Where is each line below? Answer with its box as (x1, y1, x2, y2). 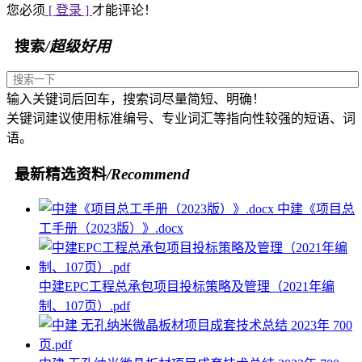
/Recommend (107, 165, 190, 183)
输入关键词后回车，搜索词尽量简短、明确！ (6, 91, 265, 106)
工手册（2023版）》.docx (39, 221, 183, 236)
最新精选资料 (6, 165, 107, 183)
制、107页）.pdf (39, 299, 130, 314)
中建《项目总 (277, 202, 355, 217)
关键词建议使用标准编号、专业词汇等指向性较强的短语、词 (6, 111, 356, 125)
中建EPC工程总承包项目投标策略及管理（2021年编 (39, 280, 335, 294)
